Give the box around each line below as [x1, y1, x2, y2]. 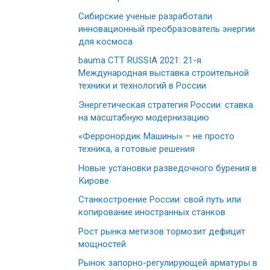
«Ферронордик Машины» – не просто [78, 131, 234, 142]
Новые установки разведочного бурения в [78, 162, 257, 174]
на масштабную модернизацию [78, 111, 209, 123]
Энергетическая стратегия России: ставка [78, 99, 253, 110]
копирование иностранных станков [78, 207, 225, 218]
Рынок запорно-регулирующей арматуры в [78, 257, 257, 269]
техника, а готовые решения [78, 143, 195, 155]
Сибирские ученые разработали [78, 10, 212, 22]
